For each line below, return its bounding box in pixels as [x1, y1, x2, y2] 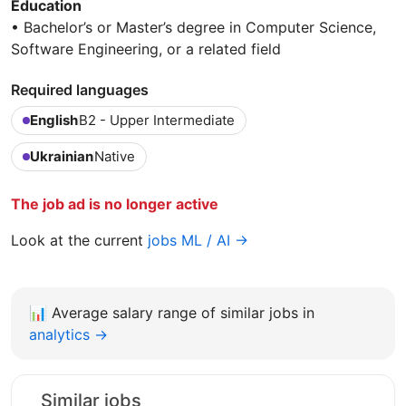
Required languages [11, 81, 149, 100]
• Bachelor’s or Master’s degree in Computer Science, [11, 18, 376, 37]
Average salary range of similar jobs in [52, 304, 314, 323]
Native [94, 148, 135, 166]
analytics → [29, 325, 108, 344]
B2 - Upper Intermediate [79, 111, 235, 130]
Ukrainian [30, 148, 93, 166]
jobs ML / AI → [148, 231, 248, 250]
